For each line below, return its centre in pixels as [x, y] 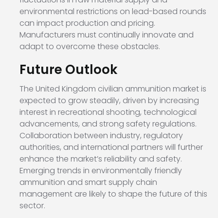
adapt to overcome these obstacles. [90, 47]
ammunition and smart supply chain [88, 182]
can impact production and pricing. [87, 23]
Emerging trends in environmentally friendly [101, 171]
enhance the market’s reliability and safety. [101, 159]
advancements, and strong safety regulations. [108, 124]
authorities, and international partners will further [111, 147]
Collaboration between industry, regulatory [101, 136]
